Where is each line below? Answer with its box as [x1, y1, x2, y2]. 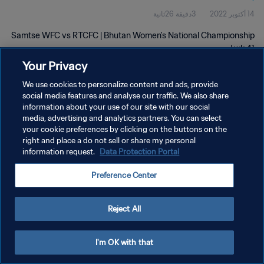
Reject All [107, 204, 141, 214]
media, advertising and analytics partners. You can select [22, 113, 222, 123]
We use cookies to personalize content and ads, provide [22, 80, 219, 90]
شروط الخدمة [213, 139, 255, 148]
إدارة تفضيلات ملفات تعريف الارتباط [151, 160, 255, 169]
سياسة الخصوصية [203, 118, 255, 127]
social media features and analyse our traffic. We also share [22, 91, 229, 101]
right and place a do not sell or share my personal [22, 136, 196, 146]
